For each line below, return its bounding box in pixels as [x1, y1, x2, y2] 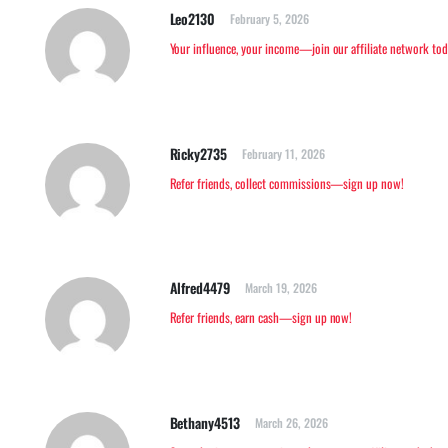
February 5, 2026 [230, 10, 309, 28]
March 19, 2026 [245, 279, 317, 297]
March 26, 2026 [255, 413, 328, 431]
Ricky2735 [169, 142, 228, 164]
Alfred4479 [169, 277, 231, 299]
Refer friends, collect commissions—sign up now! [169, 172, 405, 193]
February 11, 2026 [242, 144, 325, 162]
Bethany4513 [169, 411, 241, 433]
